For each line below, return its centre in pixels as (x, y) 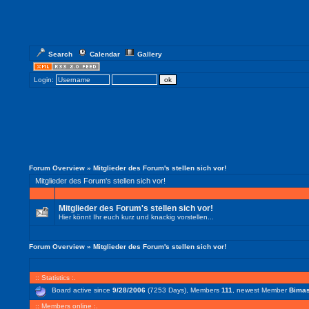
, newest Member (260, 290)
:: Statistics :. (54, 278)
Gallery (149, 54)
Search (60, 54)
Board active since (82, 290)
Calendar (104, 54)
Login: (43, 80)
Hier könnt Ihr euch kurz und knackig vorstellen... (136, 217)
